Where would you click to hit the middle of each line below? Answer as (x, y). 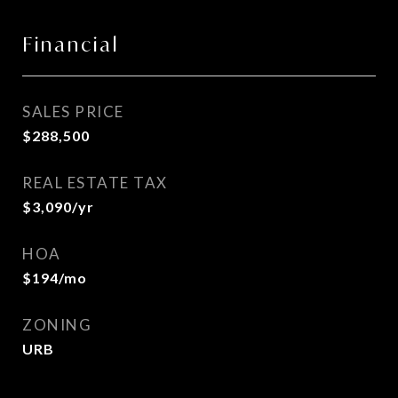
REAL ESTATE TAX (95, 183)
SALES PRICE (73, 111)
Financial (71, 44)
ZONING (57, 325)
